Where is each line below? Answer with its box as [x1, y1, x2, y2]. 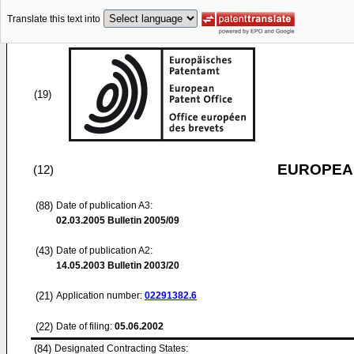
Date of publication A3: [56, 200, 153, 211]
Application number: [56, 290, 145, 301]
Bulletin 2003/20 [105, 260, 179, 271]
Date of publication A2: [56, 245, 153, 256]
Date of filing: [56, 321, 112, 332]
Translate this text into [7, 13, 100, 25]
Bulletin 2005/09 [105, 215, 179, 226]
